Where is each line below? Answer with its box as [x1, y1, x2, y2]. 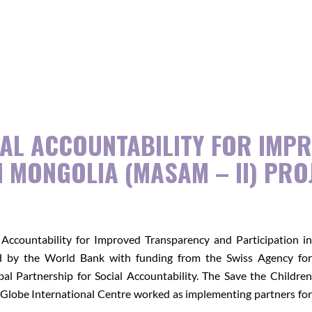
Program [95, 30, 136, 43]
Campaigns [95, 54, 148, 67]
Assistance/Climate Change [95, 15, 227, 28]
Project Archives [95, 77, 173, 91]
